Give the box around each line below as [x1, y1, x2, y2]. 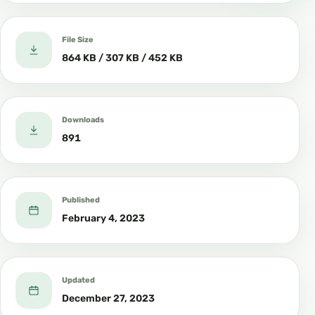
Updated [62, 275, 95, 285]
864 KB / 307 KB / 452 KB [62, 52, 183, 65]
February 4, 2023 [62, 212, 145, 225]
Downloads [62, 115, 104, 124]
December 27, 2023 [62, 292, 155, 305]
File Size [62, 34, 94, 44]
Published [62, 195, 100, 205]
